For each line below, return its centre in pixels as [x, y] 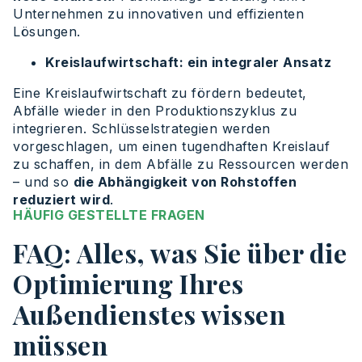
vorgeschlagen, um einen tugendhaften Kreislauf [171, 147]
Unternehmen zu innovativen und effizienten [158, 14]
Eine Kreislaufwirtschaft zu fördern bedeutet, [160, 93]
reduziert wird [61, 200]
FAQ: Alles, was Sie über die [180, 253]
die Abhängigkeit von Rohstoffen [185, 182]
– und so [43, 182]
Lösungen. [47, 32]
